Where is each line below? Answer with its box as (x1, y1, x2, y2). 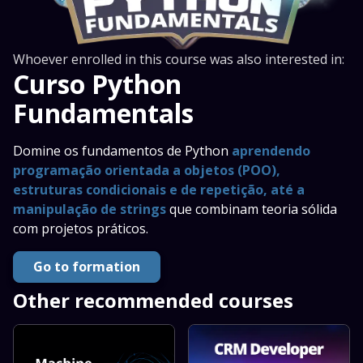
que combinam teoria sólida (169, 199, 337, 218)
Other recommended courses (13, 286, 293, 314)
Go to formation (33, 258, 140, 276)
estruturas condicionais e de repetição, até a (13, 180, 305, 199)
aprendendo (232, 141, 310, 160)
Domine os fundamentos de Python (13, 141, 232, 160)
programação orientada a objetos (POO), (13, 160, 280, 179)
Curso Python (13, 66, 181, 101)
